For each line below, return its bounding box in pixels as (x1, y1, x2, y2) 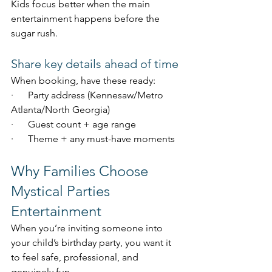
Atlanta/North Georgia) (11, 104, 110, 116)
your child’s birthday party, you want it (11, 237, 174, 249)
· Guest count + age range (11, 118, 136, 131)
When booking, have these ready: (11, 75, 155, 87)
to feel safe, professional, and (11, 251, 141, 263)
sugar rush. (11, 27, 58, 39)
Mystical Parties (11, 182, 114, 200)
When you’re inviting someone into (11, 222, 165, 234)
